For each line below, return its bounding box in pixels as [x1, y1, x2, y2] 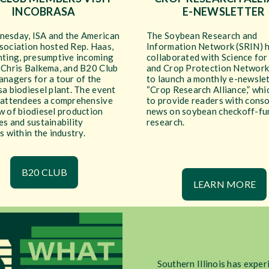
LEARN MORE [193, 178, 256, 190]
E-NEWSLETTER [183, 5, 265, 18]
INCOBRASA [11, 5, 76, 18]
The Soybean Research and [146, 30, 258, 41]
